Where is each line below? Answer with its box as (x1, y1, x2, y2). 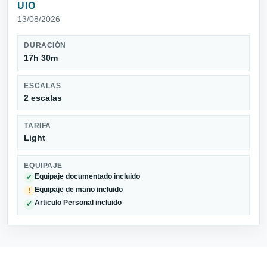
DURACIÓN (24, 42, 66, 49)
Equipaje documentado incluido (35, 172, 141, 180)
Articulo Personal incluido (35, 199, 122, 207)
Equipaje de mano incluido (35, 185, 123, 193)
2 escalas (24, 93, 63, 103)
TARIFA (24, 122, 51, 129)
